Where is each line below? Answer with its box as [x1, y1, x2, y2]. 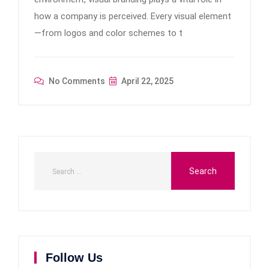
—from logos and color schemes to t [34, 27, 183, 38]
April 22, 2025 [119, 76, 174, 86]
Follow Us [46, 250, 103, 264]
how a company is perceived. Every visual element [34, 10, 231, 22]
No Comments [47, 76, 105, 86]
